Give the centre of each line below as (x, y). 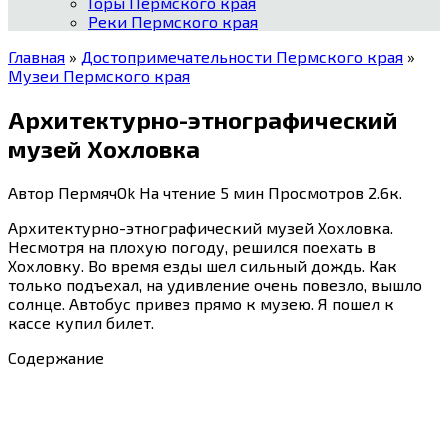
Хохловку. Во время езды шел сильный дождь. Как (202, 265)
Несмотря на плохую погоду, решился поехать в (192, 246)
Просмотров (316, 192)
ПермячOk (96, 192)
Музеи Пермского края (99, 75)
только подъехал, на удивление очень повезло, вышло (215, 284)
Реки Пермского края (173, 21)
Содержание (56, 357)
